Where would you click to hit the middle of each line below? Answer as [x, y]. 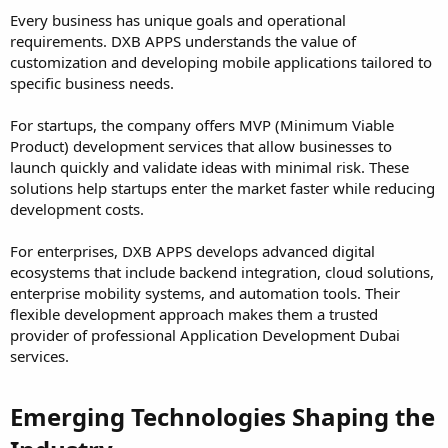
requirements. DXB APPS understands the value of [183, 40]
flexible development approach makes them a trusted [194, 313]
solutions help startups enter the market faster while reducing [222, 187]
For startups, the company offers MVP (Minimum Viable [202, 124]
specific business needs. [92, 82]
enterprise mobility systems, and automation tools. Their [205, 292]
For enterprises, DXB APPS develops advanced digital [192, 250]
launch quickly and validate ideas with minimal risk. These [209, 166]
